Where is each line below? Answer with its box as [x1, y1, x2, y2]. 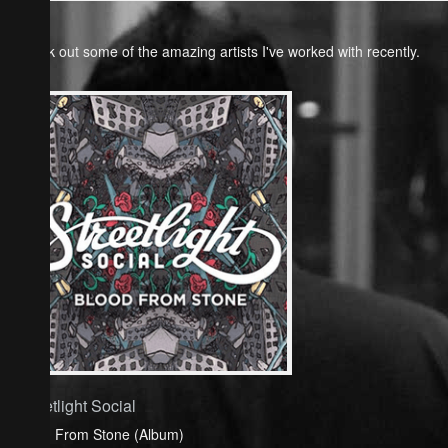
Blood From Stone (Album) [15, 424, 184, 445]
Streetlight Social [15, 394, 136, 418]
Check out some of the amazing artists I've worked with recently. [15, 41, 420, 61]
